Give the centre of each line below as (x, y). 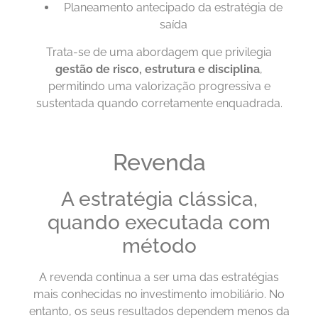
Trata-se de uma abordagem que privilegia (159, 52)
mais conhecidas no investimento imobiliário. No (159, 295)
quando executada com (159, 223)
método (159, 246)
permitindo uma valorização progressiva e (159, 86)
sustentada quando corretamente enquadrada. (159, 103)
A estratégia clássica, (159, 199)
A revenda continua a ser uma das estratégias (159, 278)
